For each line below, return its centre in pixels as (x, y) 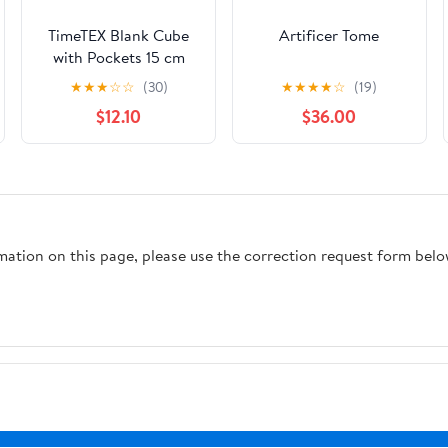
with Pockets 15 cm (118, 57)
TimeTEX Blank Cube (119, 35)
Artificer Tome (329, 35)
